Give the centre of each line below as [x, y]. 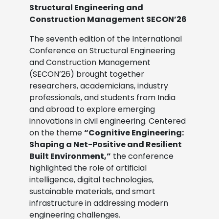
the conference [142, 156]
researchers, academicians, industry [99, 86]
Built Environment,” [70, 156]
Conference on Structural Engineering [102, 50]
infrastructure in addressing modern [99, 203]
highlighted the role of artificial [88, 168]
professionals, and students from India [102, 97]
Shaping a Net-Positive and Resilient [106, 144]
